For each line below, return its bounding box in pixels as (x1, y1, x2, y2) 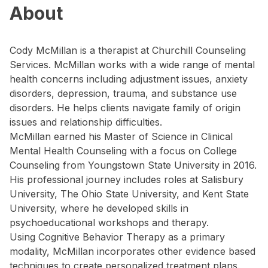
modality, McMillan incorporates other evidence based (10, 245, 255, 257)
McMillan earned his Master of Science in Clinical (10, 130, 233, 142)
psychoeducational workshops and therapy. (10, 217, 209, 229)
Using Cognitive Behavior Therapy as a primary (10, 231, 225, 243)
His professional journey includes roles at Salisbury (10, 173, 243, 185)
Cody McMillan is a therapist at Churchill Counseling (10, 44, 246, 56)
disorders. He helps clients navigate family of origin (10, 102, 240, 114)
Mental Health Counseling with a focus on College (10, 145, 237, 157)
